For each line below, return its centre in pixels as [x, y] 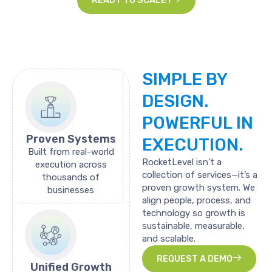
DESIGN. [175, 101]
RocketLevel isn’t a [182, 162]
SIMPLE [172, 79]
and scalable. [169, 238]
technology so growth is [194, 213]
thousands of [71, 177]
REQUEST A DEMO [195, 258]
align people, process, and [196, 200]
